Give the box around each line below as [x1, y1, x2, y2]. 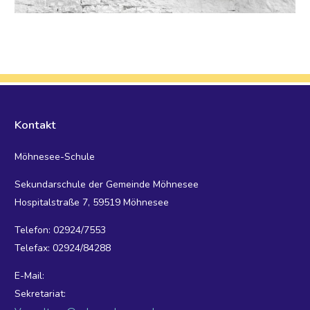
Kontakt [15, 117, 56, 134]
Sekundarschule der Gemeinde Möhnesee [15, 178, 199, 192]
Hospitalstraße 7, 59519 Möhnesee [15, 196, 169, 210]
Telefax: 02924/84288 [15, 241, 111, 255]
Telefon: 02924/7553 [15, 224, 106, 237]
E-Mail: [15, 269, 44, 283]
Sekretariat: [15, 287, 66, 301]
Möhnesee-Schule [15, 150, 95, 164]
